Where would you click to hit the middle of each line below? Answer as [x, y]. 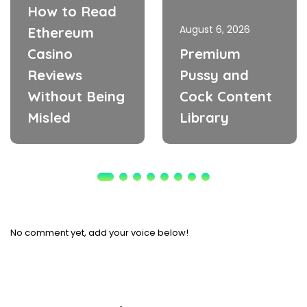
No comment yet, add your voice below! [99, 233]
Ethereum [61, 33]
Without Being [76, 97]
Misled [49, 118]
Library [204, 118]
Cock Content [226, 97]
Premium [210, 54]
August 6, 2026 [215, 30]
